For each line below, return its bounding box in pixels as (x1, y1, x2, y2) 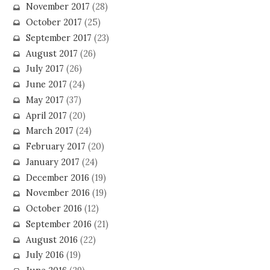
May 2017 (25, 94, 64, 105)
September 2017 (25, 32, 92, 43)
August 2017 (25, 48, 78, 59)
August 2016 (25, 234, 78, 245)
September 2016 (25, 218, 92, 230)
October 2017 (25, 17, 82, 28)
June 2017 (25, 79, 67, 90)
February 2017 (25, 141, 86, 152)
